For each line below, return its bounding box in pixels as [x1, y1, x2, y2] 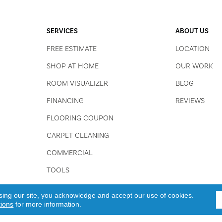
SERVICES [46, 27, 78, 36]
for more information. [13, 200, 82, 208]
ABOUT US [175, 27, 209, 36]
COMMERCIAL [46, 148, 93, 158]
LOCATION [175, 44, 210, 54]
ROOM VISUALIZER [46, 79, 108, 88]
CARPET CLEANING [46, 131, 109, 140]
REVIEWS [175, 96, 205, 106]
